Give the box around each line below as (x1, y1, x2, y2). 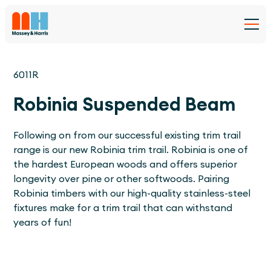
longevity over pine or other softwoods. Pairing (13, 174, 230, 184)
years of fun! (13, 218, 72, 227)
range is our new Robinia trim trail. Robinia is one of (13, 145, 249, 155)
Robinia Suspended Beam (13, 96, 237, 114)
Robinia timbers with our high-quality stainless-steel (13, 189, 251, 198)
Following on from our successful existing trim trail (13, 131, 241, 140)
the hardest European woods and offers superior (13, 160, 238, 169)
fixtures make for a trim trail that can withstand (13, 203, 233, 213)
